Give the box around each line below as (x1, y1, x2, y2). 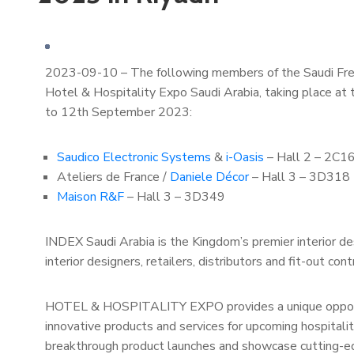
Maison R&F (57, 188, 124, 205)
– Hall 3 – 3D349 (124, 188, 225, 205)
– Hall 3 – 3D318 (249, 168, 350, 186)
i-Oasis (226, 149, 264, 166)
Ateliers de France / (57, 168, 170, 186)
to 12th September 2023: (45, 104, 192, 121)
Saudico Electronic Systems (57, 149, 211, 166)
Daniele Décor (170, 168, 249, 186)
